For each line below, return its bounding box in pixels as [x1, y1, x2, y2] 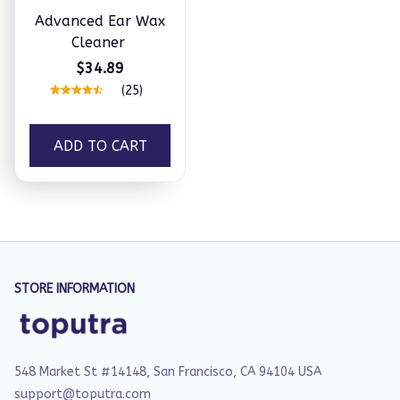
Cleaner [71, 34, 125, 51]
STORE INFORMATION [14, 281, 135, 296]
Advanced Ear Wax [35, 12, 165, 29]
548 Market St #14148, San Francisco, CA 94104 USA [14, 364, 321, 379]
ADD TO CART [53, 137, 147, 154]
